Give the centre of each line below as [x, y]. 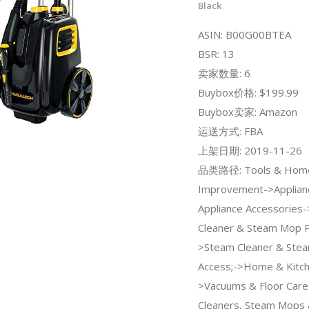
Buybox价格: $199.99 [248, 92]
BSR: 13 [216, 53]
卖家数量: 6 [224, 73]
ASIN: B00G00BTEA [244, 34]
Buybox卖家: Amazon [247, 111]
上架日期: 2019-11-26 [250, 150]
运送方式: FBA [230, 131]
